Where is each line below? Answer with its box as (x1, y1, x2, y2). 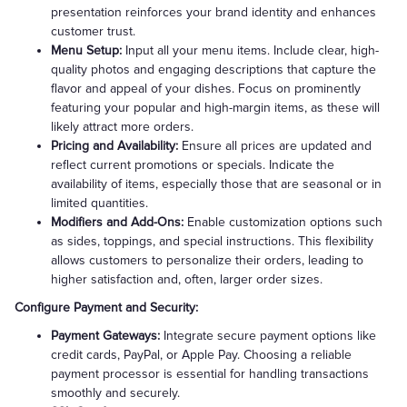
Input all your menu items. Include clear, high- (125, 43, 379, 58)
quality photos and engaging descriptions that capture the (51, 62, 376, 77)
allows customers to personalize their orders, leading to (51, 253, 363, 268)
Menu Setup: (51, 43, 125, 58)
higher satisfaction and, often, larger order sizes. (51, 272, 323, 287)
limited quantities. (51, 195, 148, 211)
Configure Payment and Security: (15, 300, 198, 315)
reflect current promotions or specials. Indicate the (51, 157, 334, 173)
